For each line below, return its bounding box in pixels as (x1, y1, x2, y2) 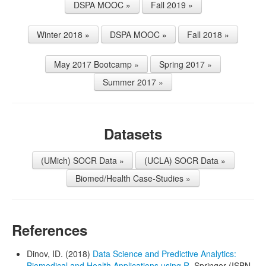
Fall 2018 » (187, 28, 229, 40)
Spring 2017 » (159, 58, 212, 70)
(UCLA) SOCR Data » (144, 154, 226, 166)
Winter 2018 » (37, 28, 90, 40)
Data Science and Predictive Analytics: (93, 247, 236, 259)
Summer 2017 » (103, 75, 163, 88)
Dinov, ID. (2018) (27, 247, 93, 259)
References (12, 219, 87, 240)
